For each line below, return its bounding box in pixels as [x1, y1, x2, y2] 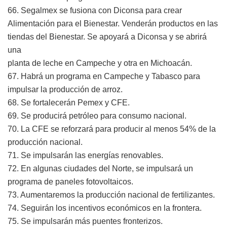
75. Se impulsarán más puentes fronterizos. [8, 217, 163, 226]
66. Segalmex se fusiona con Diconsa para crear [8, 6, 182, 15]
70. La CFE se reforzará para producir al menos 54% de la [8, 125, 216, 134]
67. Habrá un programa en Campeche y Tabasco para [8, 72, 200, 81]
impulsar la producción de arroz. [8, 85, 123, 94]
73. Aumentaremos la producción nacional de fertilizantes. [8, 191, 215, 200]
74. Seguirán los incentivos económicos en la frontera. [8, 204, 202, 213]
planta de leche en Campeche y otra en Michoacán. [8, 59, 192, 68]
